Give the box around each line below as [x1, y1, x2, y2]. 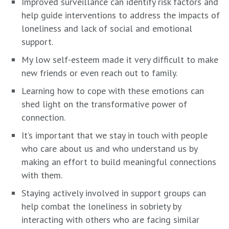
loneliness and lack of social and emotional [21, 22, 192, 34]
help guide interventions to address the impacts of [21, 9, 220, 21]
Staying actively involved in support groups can [21, 187, 206, 199]
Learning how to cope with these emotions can [21, 84, 204, 97]
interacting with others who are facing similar [21, 213, 199, 225]
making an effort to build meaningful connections [21, 155, 216, 168]
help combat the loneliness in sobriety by [21, 200, 181, 212]
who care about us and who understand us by [21, 142, 197, 154]
